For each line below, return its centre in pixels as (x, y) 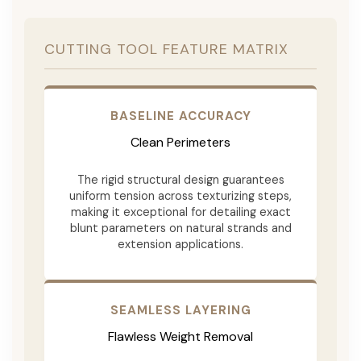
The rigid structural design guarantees (180, 179)
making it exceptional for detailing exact (180, 212)
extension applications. (180, 244)
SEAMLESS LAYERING (180, 310)
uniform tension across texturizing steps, (180, 195)
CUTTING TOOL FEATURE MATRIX (166, 49)
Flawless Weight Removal (180, 336)
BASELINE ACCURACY (180, 116)
